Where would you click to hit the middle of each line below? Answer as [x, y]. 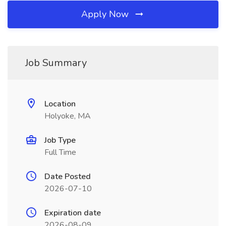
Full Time [60, 152]
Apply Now [106, 14]
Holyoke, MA [68, 116]
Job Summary [56, 63]
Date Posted [68, 177]
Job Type [60, 140]
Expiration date [73, 213]
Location [60, 104]
